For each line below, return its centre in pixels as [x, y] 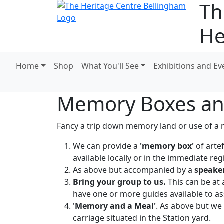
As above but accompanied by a [134, 170]
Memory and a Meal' [115, 206]
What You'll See [110, 66]
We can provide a [106, 146]
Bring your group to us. [119, 182]
